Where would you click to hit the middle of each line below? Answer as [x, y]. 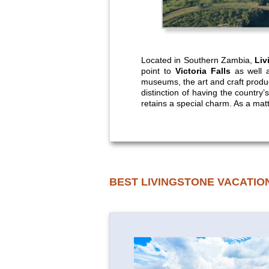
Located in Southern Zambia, [198, 60]
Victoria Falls [203, 71]
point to [158, 71]
